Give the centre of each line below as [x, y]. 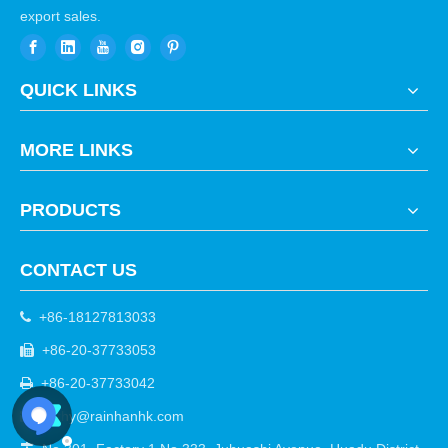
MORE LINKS [76, 150]
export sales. [60, 16]
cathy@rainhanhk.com [113, 416]
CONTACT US [78, 270]
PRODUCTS [70, 210]
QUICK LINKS [78, 90]
